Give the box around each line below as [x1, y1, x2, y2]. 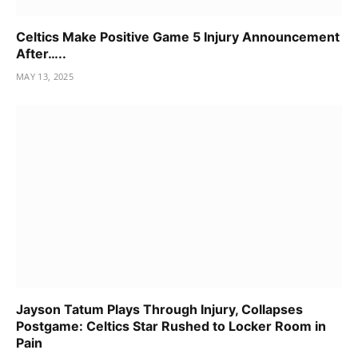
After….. [16, 46, 66, 62]
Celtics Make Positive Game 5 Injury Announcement [16, 29, 340, 46]
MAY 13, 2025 [16, 70, 74, 83]
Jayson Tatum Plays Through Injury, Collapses [16, 300, 303, 317]
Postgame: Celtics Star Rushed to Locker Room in [16, 317, 326, 334]
